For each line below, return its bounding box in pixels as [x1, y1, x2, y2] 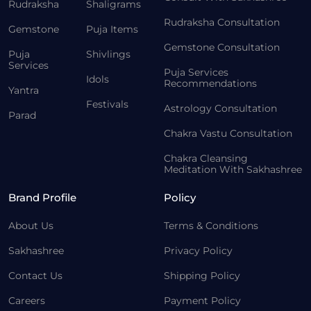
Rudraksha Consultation [164, 15, 280, 28]
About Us [8, 219, 53, 232]
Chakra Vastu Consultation [164, 126, 292, 140]
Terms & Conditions [164, 219, 258, 232]
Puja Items [86, 22, 138, 35]
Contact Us [8, 269, 62, 282]
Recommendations [164, 76, 257, 90]
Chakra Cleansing [164, 151, 248, 165]
